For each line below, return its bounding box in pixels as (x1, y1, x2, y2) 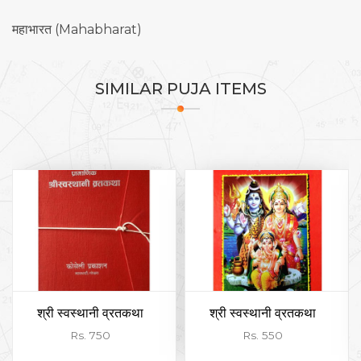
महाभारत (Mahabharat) (12, 22, 142, 37)
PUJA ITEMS (166, 79, 267, 98)
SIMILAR (94, 79, 167, 98)
